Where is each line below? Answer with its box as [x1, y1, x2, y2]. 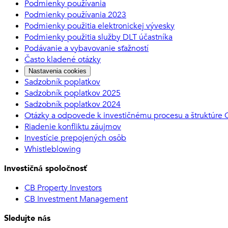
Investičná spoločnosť [4, 162, 87, 174]
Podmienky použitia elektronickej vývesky [24, 20, 175, 32]
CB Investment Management [24, 193, 128, 205]
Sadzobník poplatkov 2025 [24, 87, 121, 99]
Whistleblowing [24, 143, 81, 155]
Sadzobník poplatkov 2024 [24, 98, 121, 110]
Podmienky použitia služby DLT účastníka [24, 31, 173, 43]
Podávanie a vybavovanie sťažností [24, 42, 149, 54]
